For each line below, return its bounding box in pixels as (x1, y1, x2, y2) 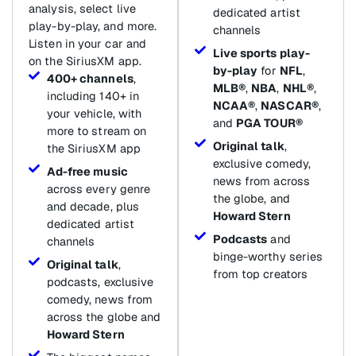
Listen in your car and (29, 36, 147, 52)
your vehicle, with (46, 106, 142, 122)
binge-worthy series (212, 249, 323, 265)
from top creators (212, 266, 308, 282)
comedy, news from (46, 292, 153, 308)
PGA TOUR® (235, 115, 303, 131)
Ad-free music (46, 164, 128, 180)
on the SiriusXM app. (29, 53, 141, 69)
